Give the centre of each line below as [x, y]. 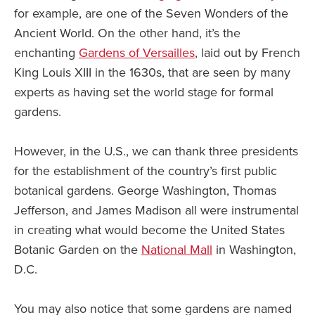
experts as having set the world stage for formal [144, 92]
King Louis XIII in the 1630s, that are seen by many [152, 73]
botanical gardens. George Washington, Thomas [145, 191]
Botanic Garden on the [78, 250]
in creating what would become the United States [149, 230]
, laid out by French [247, 53]
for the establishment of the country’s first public [146, 171]
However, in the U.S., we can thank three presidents [156, 152]
